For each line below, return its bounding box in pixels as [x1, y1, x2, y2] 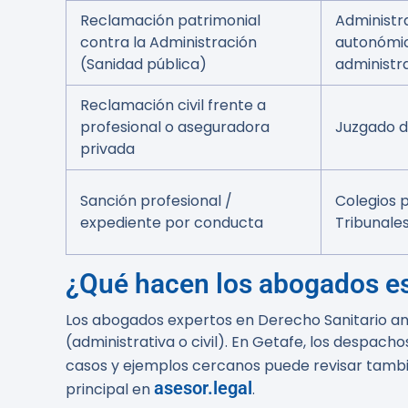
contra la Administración [80, 32, 257, 53]
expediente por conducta [80, 212, 263, 233]
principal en [66, 379, 154, 400]
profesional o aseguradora [80, 117, 270, 138]
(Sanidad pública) [80, 54, 207, 75]
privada [80, 138, 135, 159]
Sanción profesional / [80, 190, 232, 211]
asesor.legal [154, 377, 252, 399]
